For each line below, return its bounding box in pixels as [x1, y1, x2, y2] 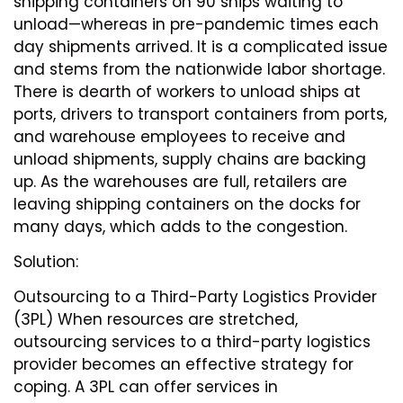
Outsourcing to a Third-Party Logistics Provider [13, 286, 377, 309]
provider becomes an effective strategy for [13, 354, 354, 376]
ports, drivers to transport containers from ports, [13, 103, 387, 125]
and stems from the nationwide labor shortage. [13, 58, 385, 80]
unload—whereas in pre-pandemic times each [13, 13, 379, 35]
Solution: [13, 250, 78, 273]
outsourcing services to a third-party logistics [13, 331, 371, 354]
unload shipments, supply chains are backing [13, 148, 366, 170]
